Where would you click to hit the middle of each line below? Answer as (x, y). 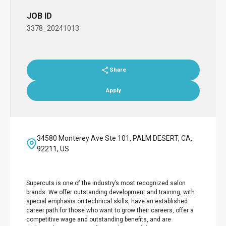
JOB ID (39, 16)
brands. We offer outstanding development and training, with (110, 192)
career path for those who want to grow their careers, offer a (110, 210)
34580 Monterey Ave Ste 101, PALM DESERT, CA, (114, 138)
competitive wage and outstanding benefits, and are (99, 219)
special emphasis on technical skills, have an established (107, 201)
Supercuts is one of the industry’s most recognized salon (106, 183)
